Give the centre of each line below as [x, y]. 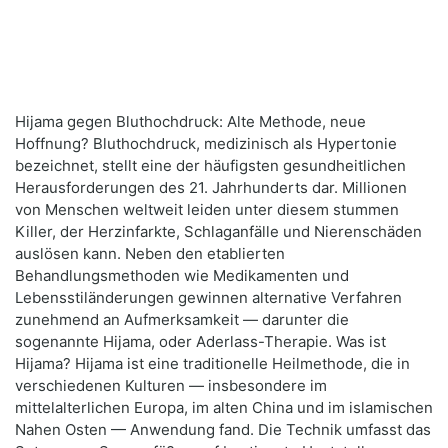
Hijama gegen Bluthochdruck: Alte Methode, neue [190, 122]
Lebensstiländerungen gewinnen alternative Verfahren [208, 298]
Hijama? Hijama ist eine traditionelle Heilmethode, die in [212, 364]
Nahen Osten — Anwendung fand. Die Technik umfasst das [223, 430]
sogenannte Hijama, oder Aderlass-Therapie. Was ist [200, 342]
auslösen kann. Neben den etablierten [150, 254]
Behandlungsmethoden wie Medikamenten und [182, 276]
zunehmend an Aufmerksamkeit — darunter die [182, 320]
